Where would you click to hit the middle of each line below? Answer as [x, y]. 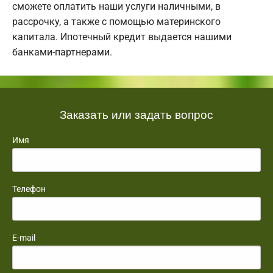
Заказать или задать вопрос [136, 113]
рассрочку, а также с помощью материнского [116, 21]
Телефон [29, 189]
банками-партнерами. [62, 52]
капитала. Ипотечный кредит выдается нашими [122, 37]
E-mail [24, 237]
